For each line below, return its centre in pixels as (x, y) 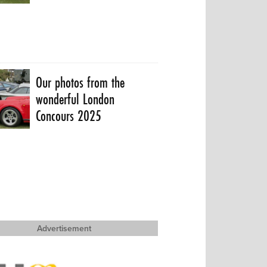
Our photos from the (80, 83)
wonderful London (75, 100)
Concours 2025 (69, 116)
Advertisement (64, 228)
